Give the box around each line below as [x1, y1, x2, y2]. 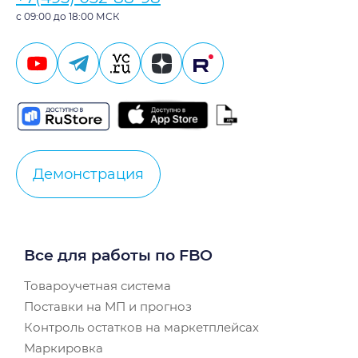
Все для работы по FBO [24, 245, 213, 265]
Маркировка [24, 340, 103, 356]
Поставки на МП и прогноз [24, 298, 192, 314]
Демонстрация [33, 165, 144, 183]
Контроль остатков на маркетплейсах [24, 319, 259, 335]
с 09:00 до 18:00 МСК [16, 10, 119, 23]
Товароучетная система [24, 277, 171, 293]
